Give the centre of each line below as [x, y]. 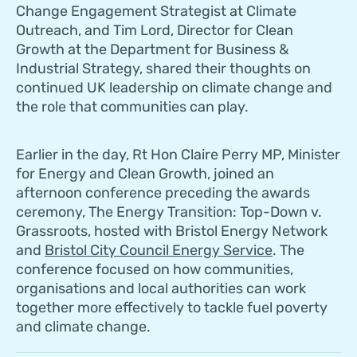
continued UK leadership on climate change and [174, 88]
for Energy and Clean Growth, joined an [145, 174]
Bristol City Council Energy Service [159, 251]
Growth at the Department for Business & [152, 50]
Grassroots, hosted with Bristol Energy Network [172, 231]
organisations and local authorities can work [161, 289]
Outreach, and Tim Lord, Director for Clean [155, 31]
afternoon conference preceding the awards [163, 193]
